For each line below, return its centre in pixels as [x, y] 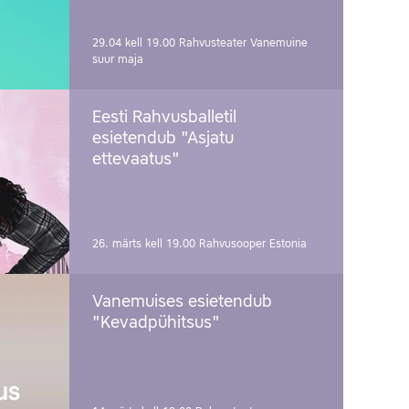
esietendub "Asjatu [163, 139]
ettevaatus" [136, 160]
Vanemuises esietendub [182, 303]
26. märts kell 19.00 [146, 245]
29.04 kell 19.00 [136, 44]
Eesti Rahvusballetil [164, 118]
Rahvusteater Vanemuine [243, 44]
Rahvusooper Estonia [253, 245]
